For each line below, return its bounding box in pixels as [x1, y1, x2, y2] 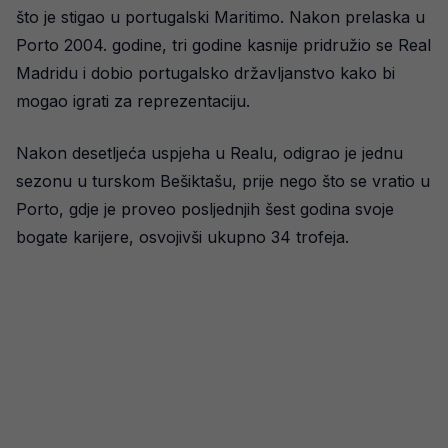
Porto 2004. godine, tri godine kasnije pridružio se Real [16, 35, 431, 55]
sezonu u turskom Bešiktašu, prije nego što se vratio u [16, 171, 430, 191]
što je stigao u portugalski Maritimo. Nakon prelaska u [16, 7, 425, 27]
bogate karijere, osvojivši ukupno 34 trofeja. [16, 227, 349, 247]
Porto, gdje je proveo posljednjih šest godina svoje [16, 199, 394, 219]
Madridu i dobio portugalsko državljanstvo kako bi [16, 63, 395, 83]
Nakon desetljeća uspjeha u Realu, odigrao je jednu [16, 143, 403, 163]
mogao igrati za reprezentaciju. [16, 91, 250, 111]
